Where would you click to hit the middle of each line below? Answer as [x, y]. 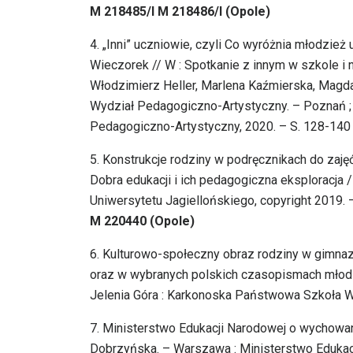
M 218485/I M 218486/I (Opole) [180, 12]
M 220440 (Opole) [142, 221]
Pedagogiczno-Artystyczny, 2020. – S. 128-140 [220, 127]
